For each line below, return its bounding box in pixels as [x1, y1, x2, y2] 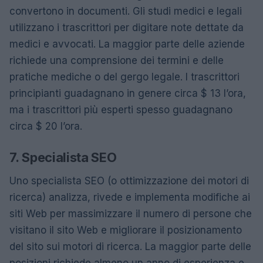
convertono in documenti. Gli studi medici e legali [9, 5, 242, 17]
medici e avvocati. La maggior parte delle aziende [9, 38, 245, 50]
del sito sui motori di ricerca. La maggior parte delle [9, 240, 251, 252]
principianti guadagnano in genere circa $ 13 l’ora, [9, 87, 246, 99]
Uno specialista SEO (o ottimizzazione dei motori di [9, 174, 249, 187]
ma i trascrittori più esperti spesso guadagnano [9, 103, 232, 116]
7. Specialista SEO [9, 149, 117, 165]
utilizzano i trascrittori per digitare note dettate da [9, 21, 244, 33]
